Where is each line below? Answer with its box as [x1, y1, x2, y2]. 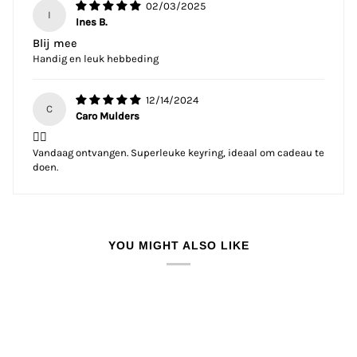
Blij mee [33, 37, 77, 51]
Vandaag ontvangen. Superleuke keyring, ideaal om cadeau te [33, 147, 324, 159]
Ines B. [76, 16, 108, 29]
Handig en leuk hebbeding [33, 53, 159, 65]
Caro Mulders [76, 110, 140, 123]
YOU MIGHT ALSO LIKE [108, 240, 249, 253]
